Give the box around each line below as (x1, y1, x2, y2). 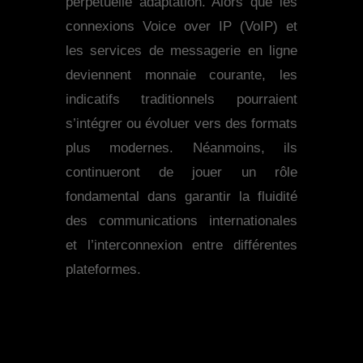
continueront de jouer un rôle (65, 164, 298, 181)
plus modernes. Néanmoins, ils (65, 140, 298, 156)
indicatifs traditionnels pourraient (65, 92, 298, 108)
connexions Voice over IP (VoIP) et (65, 19, 298, 35)
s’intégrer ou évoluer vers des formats (65, 116, 298, 132)
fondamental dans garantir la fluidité (65, 189, 298, 205)
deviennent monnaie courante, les (65, 67, 298, 83)
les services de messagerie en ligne (65, 43, 298, 59)
